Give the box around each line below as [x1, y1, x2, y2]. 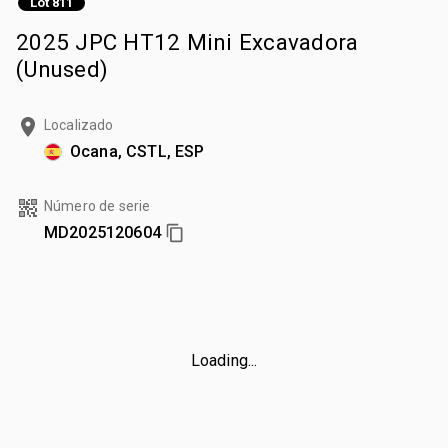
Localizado [44, 116, 114, 133]
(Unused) [16, 55, 108, 82]
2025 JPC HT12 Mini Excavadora [16, 28, 359, 55]
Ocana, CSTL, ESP [70, 141, 205, 161]
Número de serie [44, 197, 151, 214]
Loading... [190, 350, 258, 370]
